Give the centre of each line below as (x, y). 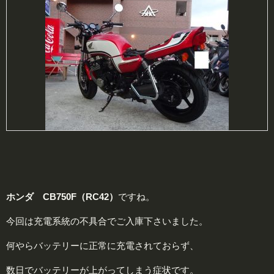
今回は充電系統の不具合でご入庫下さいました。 (107, 221)
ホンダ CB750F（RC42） (62, 197)
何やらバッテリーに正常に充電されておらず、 (102, 246)
